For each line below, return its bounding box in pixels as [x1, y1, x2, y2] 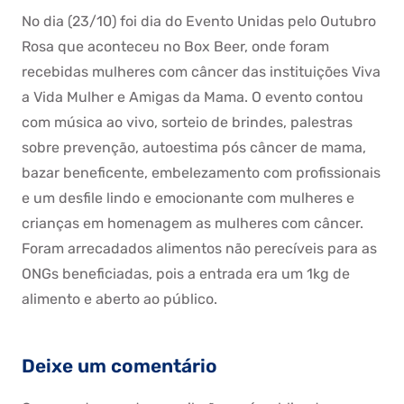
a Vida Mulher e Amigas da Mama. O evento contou [22, 88, 363, 106]
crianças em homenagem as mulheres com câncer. [22, 215, 363, 232]
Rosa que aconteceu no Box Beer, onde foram [22, 38, 329, 55]
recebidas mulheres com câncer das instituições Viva [22, 63, 381, 80]
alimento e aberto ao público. [22, 290, 217, 308]
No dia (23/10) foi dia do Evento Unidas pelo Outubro [22, 13, 376, 30]
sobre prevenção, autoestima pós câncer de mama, [22, 139, 366, 156]
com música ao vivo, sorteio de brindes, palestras [22, 114, 353, 131]
